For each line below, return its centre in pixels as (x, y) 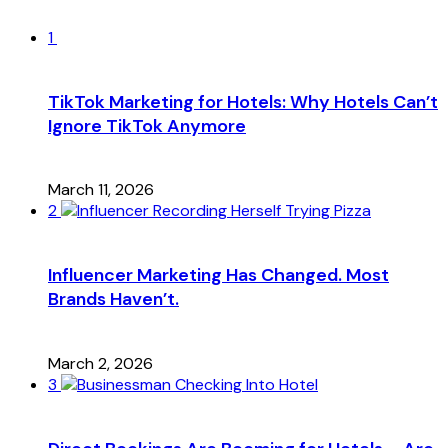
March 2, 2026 (100, 364)
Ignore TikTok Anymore (147, 125)
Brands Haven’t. (113, 299)
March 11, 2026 (101, 190)
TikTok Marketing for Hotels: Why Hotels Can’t (243, 101)
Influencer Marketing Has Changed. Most (218, 275)
